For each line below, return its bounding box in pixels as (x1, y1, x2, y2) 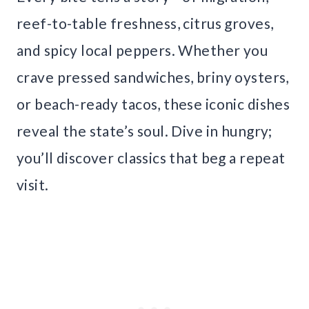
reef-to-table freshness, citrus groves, (17, 14, 274, 32)
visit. (17, 176, 49, 194)
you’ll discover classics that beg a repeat (17, 149, 286, 167)
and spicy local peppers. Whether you (17, 41, 268, 59)
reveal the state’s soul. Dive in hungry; (17, 122, 272, 140)
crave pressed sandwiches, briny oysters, (17, 68, 289, 86)
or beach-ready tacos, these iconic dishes (17, 95, 290, 113)
